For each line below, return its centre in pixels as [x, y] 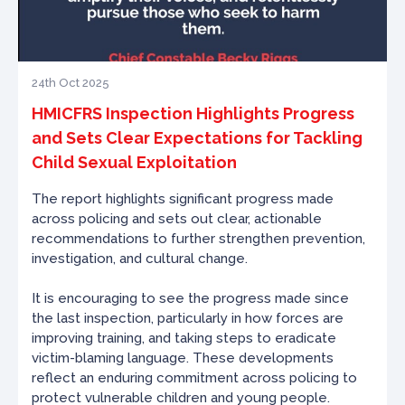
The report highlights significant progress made [183, 199]
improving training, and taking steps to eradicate [184, 338]
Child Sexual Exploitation [134, 162]
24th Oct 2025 [71, 83]
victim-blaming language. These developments [183, 358]
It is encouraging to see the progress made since [190, 298]
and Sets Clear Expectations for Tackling [197, 138]
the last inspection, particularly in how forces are [188, 318]
